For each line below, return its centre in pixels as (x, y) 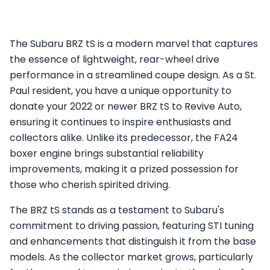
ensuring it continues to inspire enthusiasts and (120, 122)
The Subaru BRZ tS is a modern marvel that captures (134, 44)
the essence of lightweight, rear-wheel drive (115, 59)
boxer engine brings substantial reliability (107, 153)
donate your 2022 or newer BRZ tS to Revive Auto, (126, 106)
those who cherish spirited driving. (90, 185)
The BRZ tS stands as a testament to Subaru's (117, 210)
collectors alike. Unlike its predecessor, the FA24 (124, 138)
